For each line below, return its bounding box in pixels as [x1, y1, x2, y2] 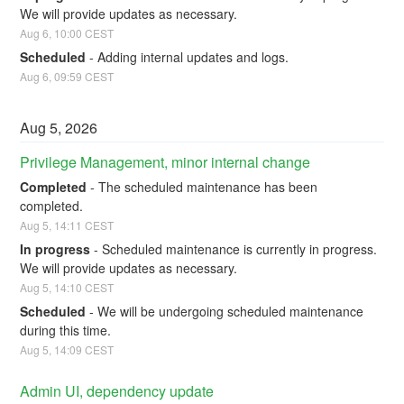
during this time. [20, 320, 112, 339]
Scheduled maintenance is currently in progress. [102, 240, 378, 258]
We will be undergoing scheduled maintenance [97, 301, 364, 320]
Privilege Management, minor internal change [20, 151, 311, 172]
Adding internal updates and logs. [97, 47, 289, 66]
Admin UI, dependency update [20, 380, 215, 401]
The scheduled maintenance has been [98, 178, 318, 197]
